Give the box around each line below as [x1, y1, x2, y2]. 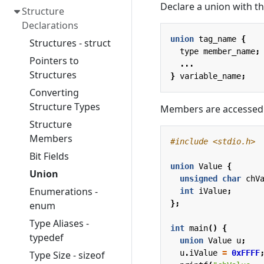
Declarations [21, 19, 78, 32]
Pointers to [29, 54, 79, 67]
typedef [29, 231, 64, 244]
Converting [29, 86, 79, 99]
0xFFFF [232, 247, 260, 258]
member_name [203, 46, 255, 56]
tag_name [199, 34, 236, 44]
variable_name [180, 71, 241, 81]
